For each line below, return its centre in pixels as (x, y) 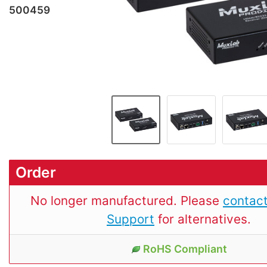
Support (131, 219)
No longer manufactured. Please (127, 201)
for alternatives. (203, 219)
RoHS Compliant (185, 249)
